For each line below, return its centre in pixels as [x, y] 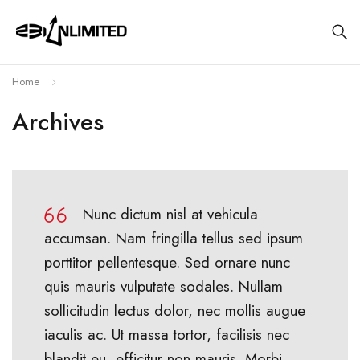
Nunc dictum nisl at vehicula [170, 214]
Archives [58, 122]
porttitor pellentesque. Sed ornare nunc [167, 262]
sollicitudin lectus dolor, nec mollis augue [175, 311]
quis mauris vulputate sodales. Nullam [164, 286]
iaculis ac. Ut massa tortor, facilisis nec [167, 335]
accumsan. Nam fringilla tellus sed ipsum [174, 238]
